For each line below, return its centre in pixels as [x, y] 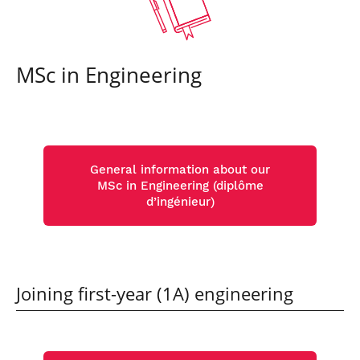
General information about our [180, 170]
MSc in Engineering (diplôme [180, 186]
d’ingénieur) [180, 202]
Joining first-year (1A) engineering [155, 294]
